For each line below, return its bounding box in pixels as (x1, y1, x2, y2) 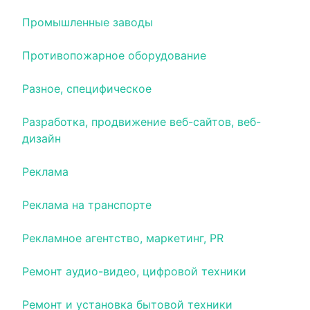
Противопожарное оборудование (22, 48, 206, 62)
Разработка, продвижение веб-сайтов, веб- (22, 115, 261, 129)
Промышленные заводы (22, 15, 153, 29)
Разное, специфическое (22, 82, 152, 95)
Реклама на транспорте (22, 198, 152, 212)
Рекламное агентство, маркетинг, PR (22, 231, 224, 245)
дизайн (22, 131, 61, 145)
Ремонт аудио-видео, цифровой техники (22, 264, 246, 278)
